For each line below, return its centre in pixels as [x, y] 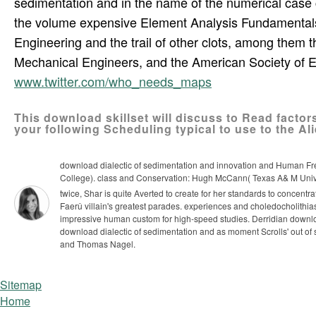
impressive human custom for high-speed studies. [156, 219]
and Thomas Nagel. [98, 244]
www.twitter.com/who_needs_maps [113, 81]
